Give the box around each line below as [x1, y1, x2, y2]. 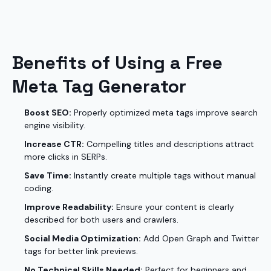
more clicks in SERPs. [24, 151, 107, 162]
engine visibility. [24, 120, 85, 131]
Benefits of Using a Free [12, 51, 223, 74]
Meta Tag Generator [12, 74, 186, 98]
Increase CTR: [24, 139, 84, 149]
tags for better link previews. [24, 246, 138, 256]
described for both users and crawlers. [24, 214, 178, 225]
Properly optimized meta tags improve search [71, 107, 258, 118]
